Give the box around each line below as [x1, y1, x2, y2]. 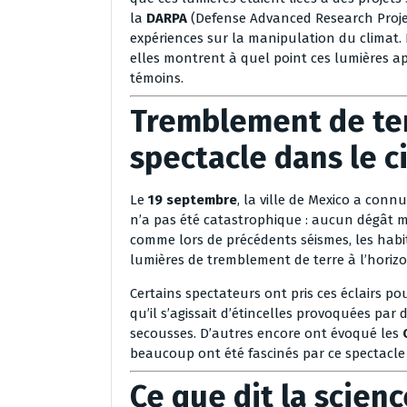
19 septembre [148, 192, 237, 209]
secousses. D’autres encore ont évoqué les [130, 325, 402, 342]
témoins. [130, 70, 184, 87]
